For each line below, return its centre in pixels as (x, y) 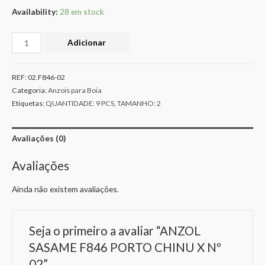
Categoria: (30, 91)
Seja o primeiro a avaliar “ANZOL (115, 230)
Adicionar (86, 43)
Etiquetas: (29, 104)
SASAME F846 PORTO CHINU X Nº (125, 247)
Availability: (35, 11)
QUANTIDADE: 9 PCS (80, 104)
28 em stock (82, 11)
